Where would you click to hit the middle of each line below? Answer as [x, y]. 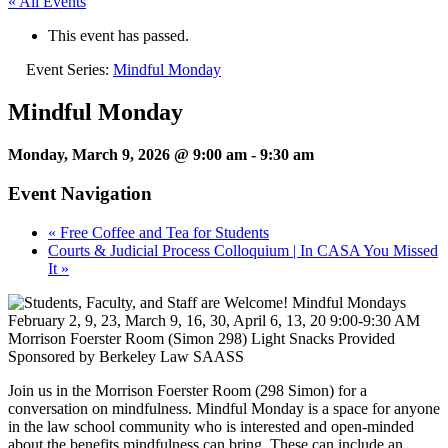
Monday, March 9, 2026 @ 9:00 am [127, 155]
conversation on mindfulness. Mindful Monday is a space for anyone [224, 408]
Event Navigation [80, 193]
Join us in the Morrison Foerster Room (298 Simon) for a [187, 390]
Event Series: [69, 70]
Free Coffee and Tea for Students [162, 232]
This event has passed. [118, 36]
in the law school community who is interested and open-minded [211, 426]
